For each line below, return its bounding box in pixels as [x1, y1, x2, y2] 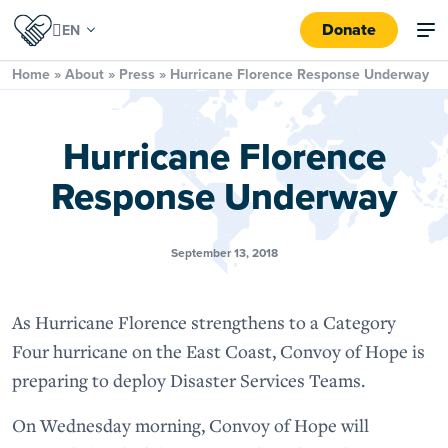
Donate [322, 20, 376, 40]
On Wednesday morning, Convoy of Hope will [12, 413, 369, 437]
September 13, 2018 [170, 246, 278, 260]
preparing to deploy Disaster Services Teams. [12, 368, 365, 392]
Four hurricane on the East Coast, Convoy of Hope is [12, 339, 425, 363]
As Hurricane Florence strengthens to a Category [12, 310, 396, 334]
